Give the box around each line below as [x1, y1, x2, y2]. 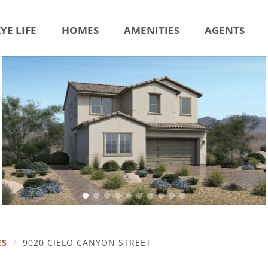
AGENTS [205, 23, 245, 37]
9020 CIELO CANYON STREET [22, 237, 151, 249]
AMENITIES [124, 23, 179, 37]
